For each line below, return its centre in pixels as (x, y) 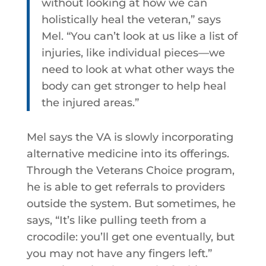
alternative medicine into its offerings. (128, 154)
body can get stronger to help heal (134, 86)
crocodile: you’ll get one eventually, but (130, 237)
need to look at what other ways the (138, 69)
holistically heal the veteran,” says (131, 20)
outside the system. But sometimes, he (131, 204)
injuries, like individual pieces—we (133, 53)
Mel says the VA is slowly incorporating (130, 137)
